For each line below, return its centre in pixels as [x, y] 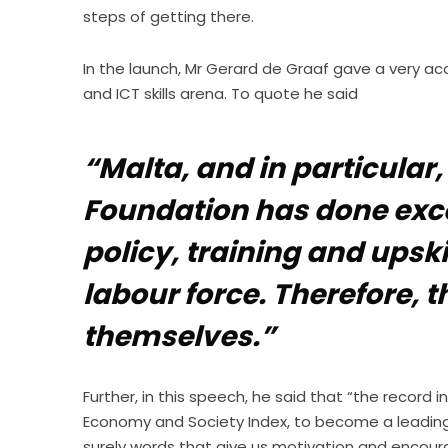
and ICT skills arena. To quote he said [221, 93]
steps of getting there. [169, 16]
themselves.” [182, 336]
